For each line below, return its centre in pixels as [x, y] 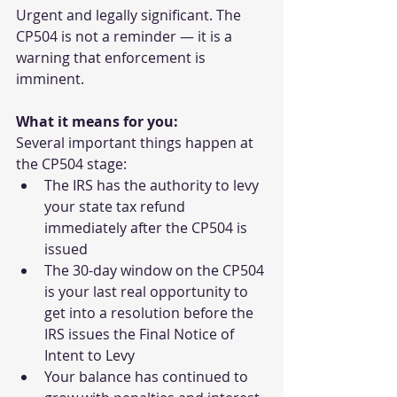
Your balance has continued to [148, 377]
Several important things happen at [136, 143]
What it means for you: [97, 122]
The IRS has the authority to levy [153, 186]
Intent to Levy [90, 356]
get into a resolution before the [151, 313]
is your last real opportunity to [148, 292]
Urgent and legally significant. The [130, 16]
